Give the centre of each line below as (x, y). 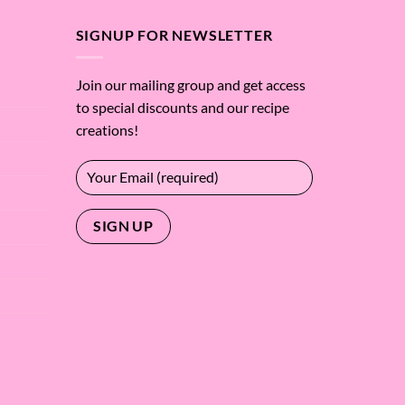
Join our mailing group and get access (190, 84)
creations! (107, 129)
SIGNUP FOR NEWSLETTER (174, 35)
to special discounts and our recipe (182, 107)
